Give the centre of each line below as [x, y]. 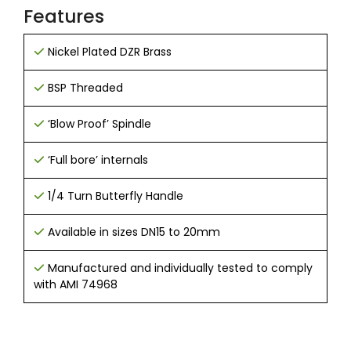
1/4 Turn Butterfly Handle [116, 196]
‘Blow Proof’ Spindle [100, 124]
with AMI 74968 [76, 285]
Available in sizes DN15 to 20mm [134, 232]
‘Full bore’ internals [98, 160]
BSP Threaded [85, 88]
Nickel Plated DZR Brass [108, 52]
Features [64, 16]
